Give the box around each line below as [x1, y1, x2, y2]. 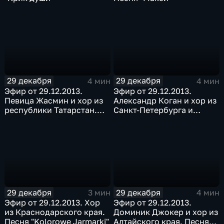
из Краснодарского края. [4, 207, 105, 217]
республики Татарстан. [4, 104, 97, 115]
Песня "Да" [4, 114, 47, 124]
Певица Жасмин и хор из [4, 95, 103, 105]
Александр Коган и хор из [113, 95, 217, 105]
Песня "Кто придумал [113, 123, 199, 134]
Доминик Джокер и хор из [113, 207, 218, 217]
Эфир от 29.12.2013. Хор [4, 197, 100, 208]
